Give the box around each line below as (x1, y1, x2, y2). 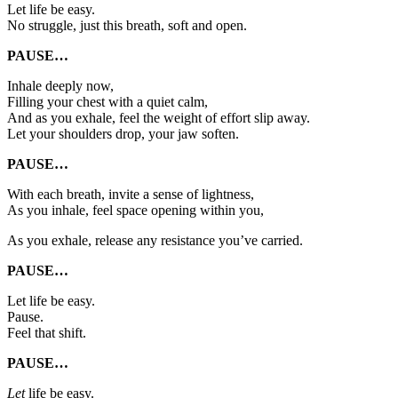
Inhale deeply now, (7, 78, 114, 94)
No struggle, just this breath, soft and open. (7, 18, 247, 34)
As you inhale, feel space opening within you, (7, 203, 264, 219)
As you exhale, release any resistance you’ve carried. (7, 233, 303, 249)
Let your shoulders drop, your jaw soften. (7, 126, 239, 142)
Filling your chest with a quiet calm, (7, 94, 208, 110)
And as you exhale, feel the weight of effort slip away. (7, 110, 310, 126)
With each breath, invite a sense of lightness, (7, 187, 254, 203)
